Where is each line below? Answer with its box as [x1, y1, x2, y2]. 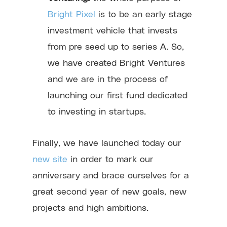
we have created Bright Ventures [48, 56, 185, 67]
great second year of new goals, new [32, 185, 187, 196]
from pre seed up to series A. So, [48, 40, 184, 51]
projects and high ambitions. [32, 201, 149, 212]
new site [32, 153, 68, 164]
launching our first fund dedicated [48, 89, 188, 100]
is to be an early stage [95, 8, 193, 19]
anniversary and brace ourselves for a [32, 169, 190, 180]
